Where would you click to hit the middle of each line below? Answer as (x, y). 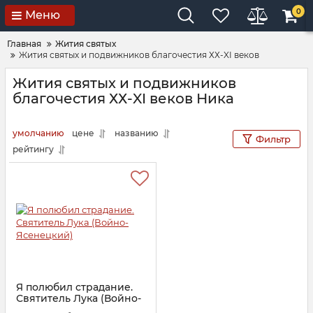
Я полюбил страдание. (74, 287)
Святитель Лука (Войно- (79, 298)
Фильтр (273, 139)
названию (137, 133)
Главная (24, 44)
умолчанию (38, 133)
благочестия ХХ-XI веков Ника (123, 99)
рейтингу (33, 149)
